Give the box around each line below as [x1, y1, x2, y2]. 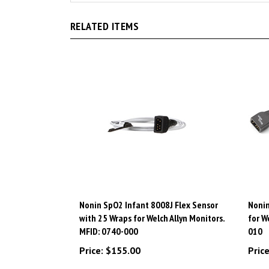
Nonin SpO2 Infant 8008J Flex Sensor [79, 186, 218, 198]
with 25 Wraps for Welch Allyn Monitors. [79, 199, 225, 211]
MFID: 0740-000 [79, 212, 138, 225]
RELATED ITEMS [70, 6, 139, 20]
